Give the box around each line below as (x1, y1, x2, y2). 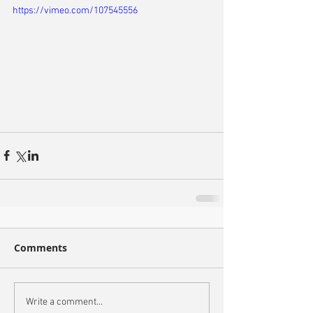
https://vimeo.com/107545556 (13, 5, 138, 17)
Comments (14, 240, 67, 254)
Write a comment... (26, 296, 103, 309)
